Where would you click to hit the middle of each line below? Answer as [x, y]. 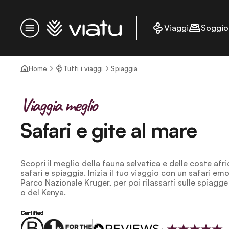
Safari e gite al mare [109, 130]
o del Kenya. [43, 192]
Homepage [66, 26]
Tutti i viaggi [83, 68]
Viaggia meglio [59, 105]
